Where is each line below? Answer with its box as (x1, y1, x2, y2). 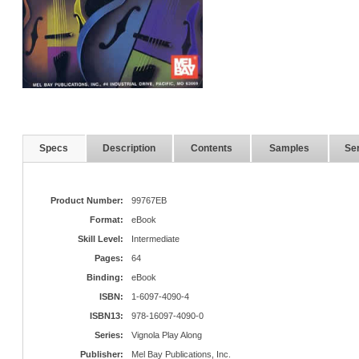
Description (103, 142, 155, 154)
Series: (94, 329, 123, 340)
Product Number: (50, 195, 123, 205)
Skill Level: (77, 233, 123, 244)
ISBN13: (89, 310, 123, 321)
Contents (191, 142, 232, 154)
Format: (89, 214, 123, 224)
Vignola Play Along (131, 329, 202, 340)
